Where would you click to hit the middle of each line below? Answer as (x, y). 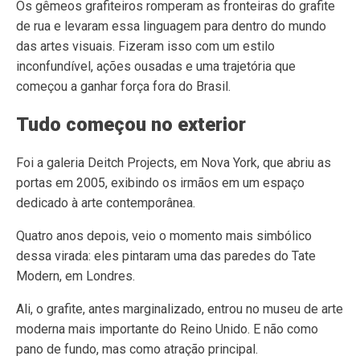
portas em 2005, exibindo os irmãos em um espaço (160, 183)
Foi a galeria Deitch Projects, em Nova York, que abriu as (174, 163)
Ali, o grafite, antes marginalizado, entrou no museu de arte (180, 309)
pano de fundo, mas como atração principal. (137, 349)
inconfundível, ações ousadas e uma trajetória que (156, 66)
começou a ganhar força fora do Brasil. (123, 86)
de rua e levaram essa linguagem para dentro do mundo (171, 26)
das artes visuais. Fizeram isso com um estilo (145, 46)
